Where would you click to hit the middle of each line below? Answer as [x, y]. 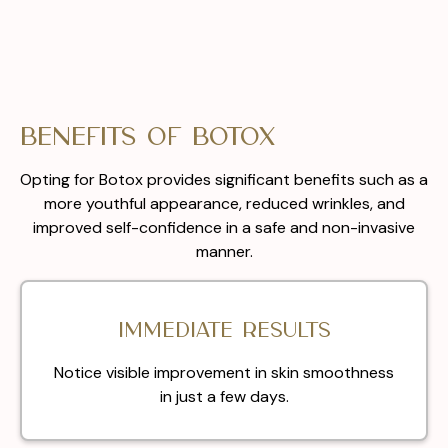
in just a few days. [224, 397]
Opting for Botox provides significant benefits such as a [224, 180]
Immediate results [224, 331]
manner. [224, 252]
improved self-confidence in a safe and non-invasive [224, 228]
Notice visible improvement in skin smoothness [224, 373]
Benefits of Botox [147, 138]
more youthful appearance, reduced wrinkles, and [224, 204]
